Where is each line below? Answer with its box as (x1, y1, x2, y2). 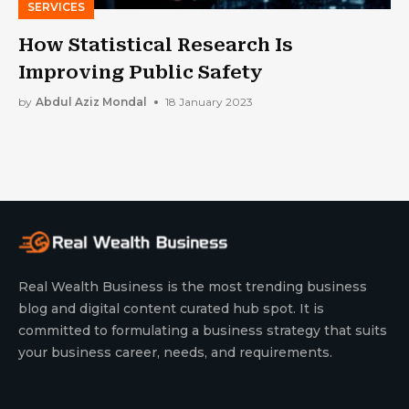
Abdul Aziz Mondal (36, 95, 147, 110)
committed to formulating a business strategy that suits (18, 321, 387, 339)
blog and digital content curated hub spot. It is (18, 299, 324, 317)
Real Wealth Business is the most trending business (18, 278, 367, 295)
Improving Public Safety (18, 60, 263, 83)
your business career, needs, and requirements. (18, 343, 332, 361)
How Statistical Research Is (18, 33, 293, 56)
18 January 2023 (165, 95, 253, 110)
